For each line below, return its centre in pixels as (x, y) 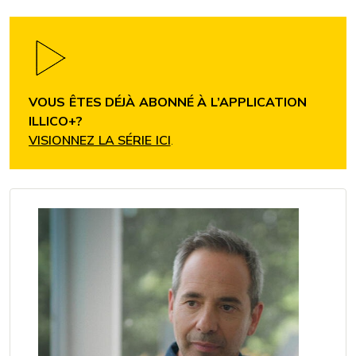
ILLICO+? (56, 121)
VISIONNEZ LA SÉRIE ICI (100, 140)
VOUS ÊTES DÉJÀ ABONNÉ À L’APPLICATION (168, 102)
